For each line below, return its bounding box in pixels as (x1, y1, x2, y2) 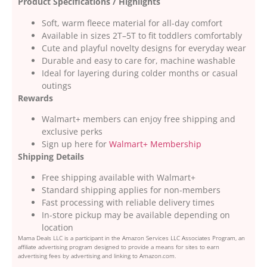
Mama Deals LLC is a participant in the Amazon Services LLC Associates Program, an (18, 234, 245, 243)
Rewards (18, 92, 53, 104)
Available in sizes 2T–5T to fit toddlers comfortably (42, 29, 242, 41)
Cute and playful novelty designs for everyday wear (42, 42, 246, 54)
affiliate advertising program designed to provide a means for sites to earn (18, 243, 219, 252)
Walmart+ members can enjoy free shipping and (42, 113, 235, 125)
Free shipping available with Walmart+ (42, 172, 195, 184)
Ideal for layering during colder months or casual (42, 67, 238, 79)
